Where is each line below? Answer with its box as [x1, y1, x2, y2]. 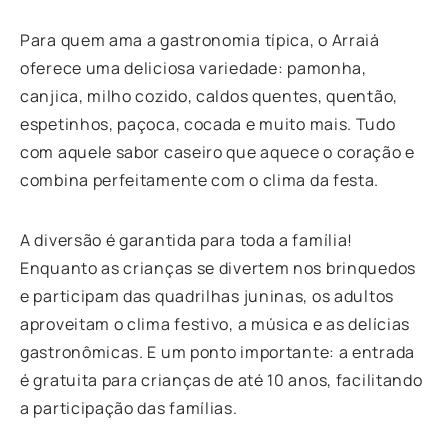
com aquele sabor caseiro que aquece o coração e [20, 140, 415, 163]
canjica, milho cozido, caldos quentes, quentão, [20, 84, 398, 107]
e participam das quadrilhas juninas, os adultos [20, 284, 394, 307]
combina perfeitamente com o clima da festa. [20, 168, 380, 191]
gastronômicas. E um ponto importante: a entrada [20, 340, 415, 363]
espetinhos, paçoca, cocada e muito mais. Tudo [20, 112, 396, 135]
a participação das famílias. [20, 396, 238, 419]
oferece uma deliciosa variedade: [20, 56, 284, 79]
